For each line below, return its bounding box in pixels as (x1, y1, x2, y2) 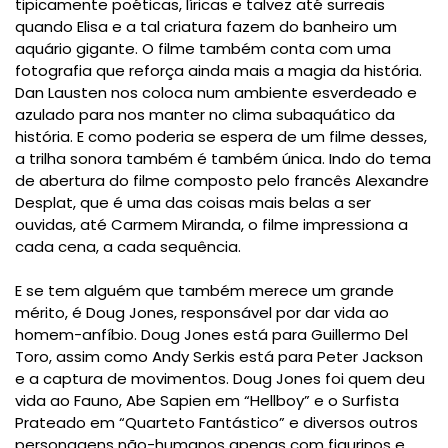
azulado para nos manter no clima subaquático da (15, 104, 395, 126)
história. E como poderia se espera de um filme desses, (15, 126, 427, 148)
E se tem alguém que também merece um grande (15, 280, 394, 302)
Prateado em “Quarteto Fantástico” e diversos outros (15, 412, 418, 434)
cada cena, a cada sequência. (15, 236, 241, 258)
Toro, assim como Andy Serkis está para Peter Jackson (15, 346, 423, 368)
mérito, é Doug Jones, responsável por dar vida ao (15, 302, 389, 324)
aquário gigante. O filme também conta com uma (15, 38, 391, 60)
